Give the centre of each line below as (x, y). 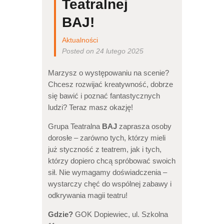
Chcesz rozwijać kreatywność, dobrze (110, 85)
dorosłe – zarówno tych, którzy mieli (106, 138)
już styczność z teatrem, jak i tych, (104, 149)
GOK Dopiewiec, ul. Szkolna (120, 214)
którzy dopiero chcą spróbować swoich (111, 161)
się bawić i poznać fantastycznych (104, 96)
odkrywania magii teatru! (87, 195)
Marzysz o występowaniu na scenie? (108, 73)
